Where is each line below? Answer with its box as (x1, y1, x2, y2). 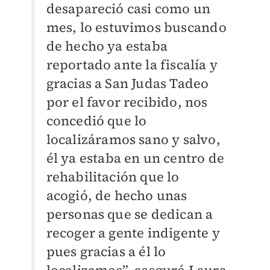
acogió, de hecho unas (46, 186, 187, 205)
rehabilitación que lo (46, 168, 180, 186)
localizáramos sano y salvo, (46, 130, 221, 149)
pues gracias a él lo (46, 242, 166, 261)
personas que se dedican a (46, 205, 213, 224)
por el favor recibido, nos (46, 93, 208, 111)
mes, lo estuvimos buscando (46, 18, 227, 37)
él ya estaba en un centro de (46, 149, 225, 168)
